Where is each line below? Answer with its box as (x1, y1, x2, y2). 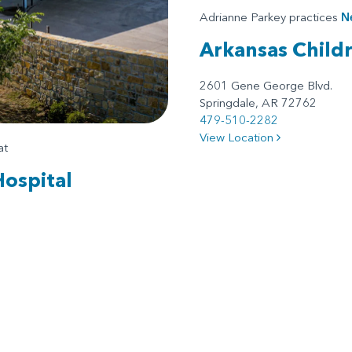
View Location (200, 129, 277, 145)
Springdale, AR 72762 (200, 94, 317, 110)
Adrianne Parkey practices (200, 9, 341, 24)
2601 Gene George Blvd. (200, 77, 332, 93)
